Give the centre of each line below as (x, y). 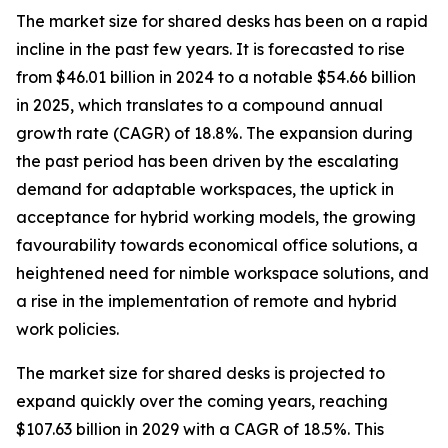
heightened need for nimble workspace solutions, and (222, 273)
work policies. (67, 329)
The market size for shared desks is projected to (200, 373)
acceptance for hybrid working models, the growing (216, 217)
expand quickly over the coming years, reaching (202, 401)
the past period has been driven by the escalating (207, 161)
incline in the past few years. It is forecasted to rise (210, 49)
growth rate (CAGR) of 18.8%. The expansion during (214, 133)
